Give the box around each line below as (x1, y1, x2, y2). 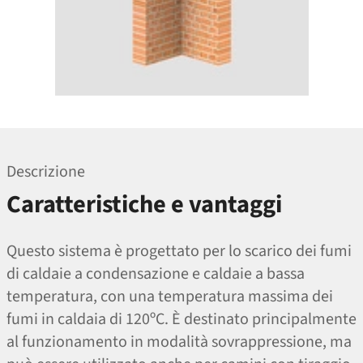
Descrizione (6, 160, 85, 184)
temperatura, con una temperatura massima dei (6, 285, 333, 309)
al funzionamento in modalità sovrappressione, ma (6, 331, 352, 354)
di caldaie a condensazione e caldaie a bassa (6, 263, 305, 286)
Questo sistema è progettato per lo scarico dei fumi (6, 240, 352, 263)
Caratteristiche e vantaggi (6, 187, 282, 223)
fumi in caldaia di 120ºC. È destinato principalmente (6, 308, 357, 331)
